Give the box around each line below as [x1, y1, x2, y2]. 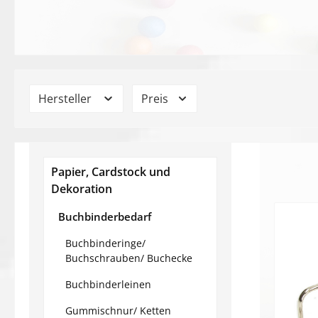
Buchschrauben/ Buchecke [65, 251, 192, 265]
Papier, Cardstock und [51, 164, 170, 180]
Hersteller [38, 91, 94, 106]
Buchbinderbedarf [58, 209, 151, 224]
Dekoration [51, 181, 112, 197]
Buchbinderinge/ [65, 236, 146, 250]
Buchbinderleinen [65, 278, 151, 291]
